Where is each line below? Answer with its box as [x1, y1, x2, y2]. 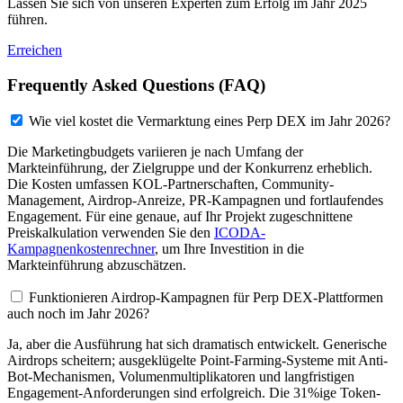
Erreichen [7, 41, 62, 58]
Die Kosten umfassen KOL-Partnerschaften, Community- [7, 176, 334, 193]
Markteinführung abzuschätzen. [7, 257, 186, 273]
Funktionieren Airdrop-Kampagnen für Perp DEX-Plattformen [29, 290, 383, 306]
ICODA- [214, 225, 265, 241]
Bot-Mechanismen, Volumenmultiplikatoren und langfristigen [7, 369, 354, 385]
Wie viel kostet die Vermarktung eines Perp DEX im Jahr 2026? [29, 113, 390, 130]
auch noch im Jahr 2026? [7, 306, 149, 322]
